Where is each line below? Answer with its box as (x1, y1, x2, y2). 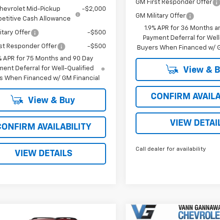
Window (72, 210, 94, 216)
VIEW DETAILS (14, 149, 72, 159)
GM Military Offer (136, 13, 186, 20)
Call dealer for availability (136, 146, 206, 153)
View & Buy (26, 96, 75, 106)
